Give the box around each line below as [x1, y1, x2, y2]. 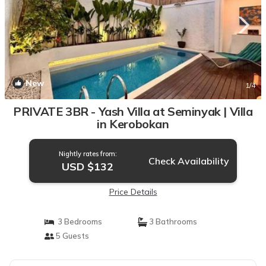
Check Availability [148, 155, 229, 167]
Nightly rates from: [58, 150, 117, 158]
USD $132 [62, 160, 114, 173]
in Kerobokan [97, 116, 169, 131]
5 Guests [53, 231, 89, 240]
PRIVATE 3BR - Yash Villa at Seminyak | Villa [13, 104, 253, 119]
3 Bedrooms [53, 217, 102, 226]
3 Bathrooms [147, 217, 197, 226]
